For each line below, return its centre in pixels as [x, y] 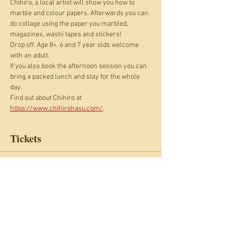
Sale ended [33, 169]
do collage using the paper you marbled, [70, 24]
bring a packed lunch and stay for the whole [76, 77]
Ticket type [26, 186]
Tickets [26, 138]
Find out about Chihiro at [47, 98]
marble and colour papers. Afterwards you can [80, 13]
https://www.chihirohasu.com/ [56, 109]
